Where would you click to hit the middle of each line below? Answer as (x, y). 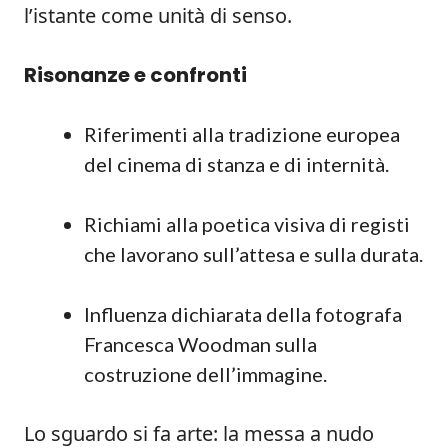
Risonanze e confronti (135, 75)
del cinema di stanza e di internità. (236, 164)
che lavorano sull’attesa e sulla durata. (253, 254)
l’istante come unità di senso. (158, 15)
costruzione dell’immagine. (205, 374)
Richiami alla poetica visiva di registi (247, 224)
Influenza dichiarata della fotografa (243, 314)
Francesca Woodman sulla (200, 344)
